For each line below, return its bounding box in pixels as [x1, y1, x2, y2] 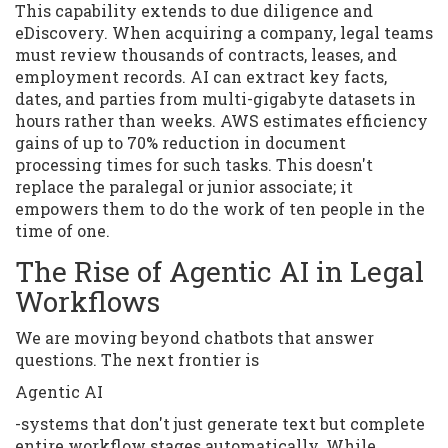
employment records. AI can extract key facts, [15, 66, 387, 88]
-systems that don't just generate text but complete [15, 413, 425, 435]
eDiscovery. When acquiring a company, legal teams [15, 22, 433, 44]
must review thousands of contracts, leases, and [15, 44, 397, 66]
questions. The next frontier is [15, 349, 259, 371]
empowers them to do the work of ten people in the [15, 198, 425, 220]
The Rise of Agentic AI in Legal [15, 253, 424, 291]
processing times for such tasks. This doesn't [15, 154, 373, 176]
